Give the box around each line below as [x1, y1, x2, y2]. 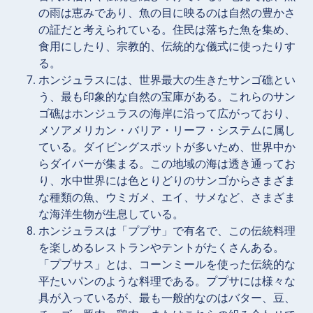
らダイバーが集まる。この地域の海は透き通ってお [38, 156, 296, 170]
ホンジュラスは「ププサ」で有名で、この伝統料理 [38, 224, 296, 238]
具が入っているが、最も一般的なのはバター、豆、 [38, 291, 296, 305]
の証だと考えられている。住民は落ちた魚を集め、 [38, 22, 296, 36]
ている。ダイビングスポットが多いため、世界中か [38, 140, 296, 154]
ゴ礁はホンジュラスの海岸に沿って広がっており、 [38, 106, 296, 120]
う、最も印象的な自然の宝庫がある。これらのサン [38, 89, 296, 103]
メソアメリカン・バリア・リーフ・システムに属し [38, 123, 296, 137]
